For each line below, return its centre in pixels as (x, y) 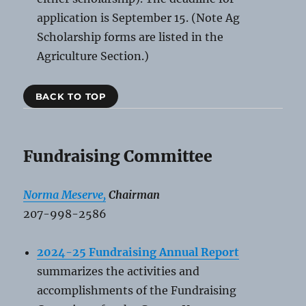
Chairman (133, 195)
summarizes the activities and (119, 272)
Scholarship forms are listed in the (130, 37)
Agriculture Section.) (93, 56)
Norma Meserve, (65, 195)
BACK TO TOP (71, 97)
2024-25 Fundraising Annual (118, 252)
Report (220, 252)
